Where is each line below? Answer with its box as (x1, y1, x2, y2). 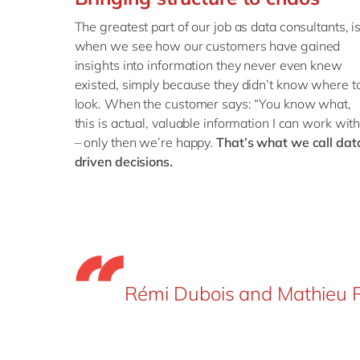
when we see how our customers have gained (74, 38, 341, 54)
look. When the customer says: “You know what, (74, 96, 351, 112)
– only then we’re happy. (74, 134, 216, 150)
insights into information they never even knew (74, 57, 342, 73)
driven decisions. (74, 153, 173, 170)
